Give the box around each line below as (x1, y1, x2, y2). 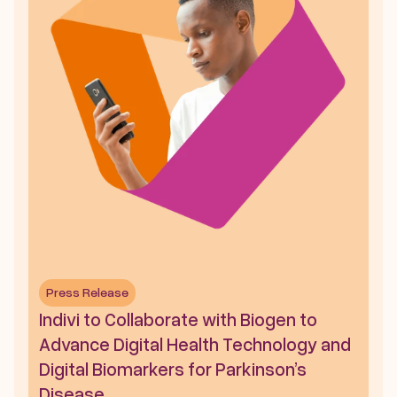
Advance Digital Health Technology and (39, 333, 351, 355)
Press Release (46, 284, 128, 300)
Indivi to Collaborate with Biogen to (39, 308, 317, 331)
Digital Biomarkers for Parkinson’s (39, 358, 307, 380)
